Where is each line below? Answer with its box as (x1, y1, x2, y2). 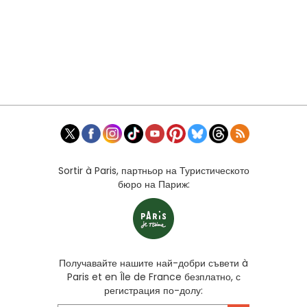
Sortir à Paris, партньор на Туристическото (58, 164, 249, 178)
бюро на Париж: (117, 177, 190, 192)
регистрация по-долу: (104, 284, 203, 298)
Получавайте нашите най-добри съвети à (59, 256, 248, 271)
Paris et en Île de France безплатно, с (66, 270, 241, 284)
